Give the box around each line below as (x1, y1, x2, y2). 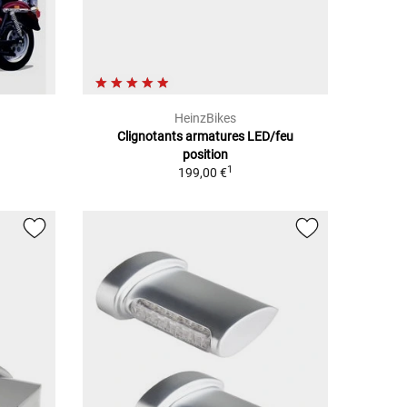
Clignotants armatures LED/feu (116, 129, 293, 144)
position (182, 147, 228, 163)
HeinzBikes (174, 111, 236, 126)
